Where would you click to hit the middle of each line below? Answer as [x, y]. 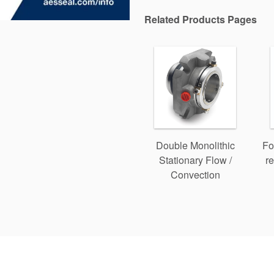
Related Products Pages [201, 20]
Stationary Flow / [195, 160]
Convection [195, 175]
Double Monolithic [195, 146]
